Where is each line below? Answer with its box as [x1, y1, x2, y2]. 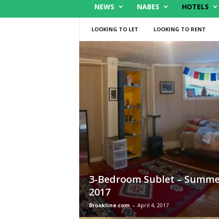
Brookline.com [88, 201, 130, 209]
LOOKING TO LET [91, 25, 138, 33]
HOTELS [182, 2, 209, 11]
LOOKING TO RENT [153, 25, 206, 33]
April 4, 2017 [137, 201, 169, 209]
